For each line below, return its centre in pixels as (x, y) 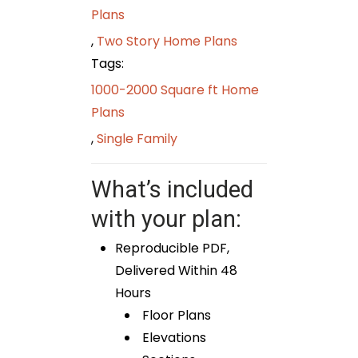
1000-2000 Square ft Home (175, 89)
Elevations (173, 337)
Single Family (137, 138)
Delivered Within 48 (176, 270)
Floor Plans (175, 315)
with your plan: (166, 219)
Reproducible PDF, (172, 248)
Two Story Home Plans (167, 41)
